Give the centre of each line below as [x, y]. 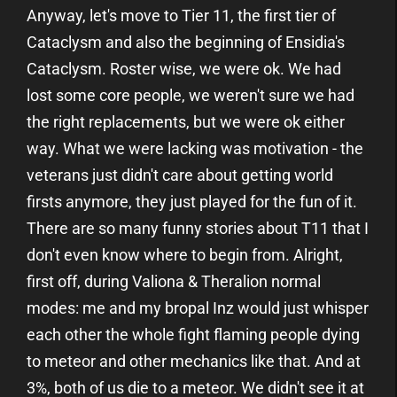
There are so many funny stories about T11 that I [198, 228]
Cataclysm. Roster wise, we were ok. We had [184, 68]
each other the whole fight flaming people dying [193, 334]
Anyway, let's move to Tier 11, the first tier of [181, 15]
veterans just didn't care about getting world [180, 175]
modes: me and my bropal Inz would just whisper [198, 307]
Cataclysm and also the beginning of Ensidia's [186, 42]
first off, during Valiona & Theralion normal [174, 281]
